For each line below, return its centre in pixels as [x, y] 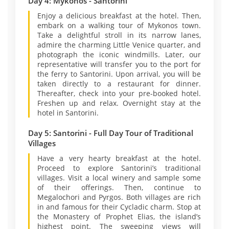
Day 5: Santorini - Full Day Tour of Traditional [111, 133]
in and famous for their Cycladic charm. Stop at [119, 207]
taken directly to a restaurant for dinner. [119, 84]
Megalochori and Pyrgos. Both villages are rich [119, 197]
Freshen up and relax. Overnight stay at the [119, 103]
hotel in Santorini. [68, 113]
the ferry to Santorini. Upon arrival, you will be [119, 74]
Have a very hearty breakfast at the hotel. [119, 158]
